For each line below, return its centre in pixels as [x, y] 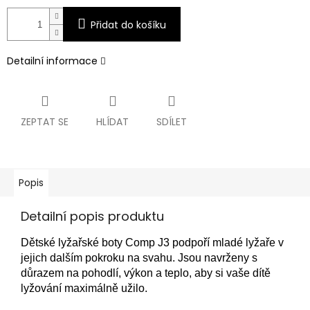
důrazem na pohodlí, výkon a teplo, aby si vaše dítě [146, 273]
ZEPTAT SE [45, 122]
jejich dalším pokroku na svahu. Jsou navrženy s [139, 258]
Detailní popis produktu [92, 217]
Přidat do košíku [128, 25]
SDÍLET [172, 122]
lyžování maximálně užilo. [84, 289]
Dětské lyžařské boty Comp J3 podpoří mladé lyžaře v [152, 243]
